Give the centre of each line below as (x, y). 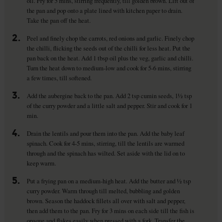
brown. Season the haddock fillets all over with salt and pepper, (106, 200)
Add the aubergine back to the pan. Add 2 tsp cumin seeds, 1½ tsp (109, 95)
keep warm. (41, 163)
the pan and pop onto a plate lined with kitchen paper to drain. (104, 11)
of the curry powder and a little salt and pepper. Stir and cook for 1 (109, 105)
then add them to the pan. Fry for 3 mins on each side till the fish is (110, 210)
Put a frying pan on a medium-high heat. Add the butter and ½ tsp (109, 181)
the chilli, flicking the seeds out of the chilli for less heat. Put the (108, 48)
